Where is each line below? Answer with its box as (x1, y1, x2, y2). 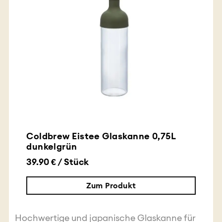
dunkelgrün (26, 140, 77, 152)
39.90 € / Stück (26, 156, 89, 167)
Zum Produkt (86, 180, 136, 191)
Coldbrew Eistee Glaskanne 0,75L (26, 130, 176, 142)
